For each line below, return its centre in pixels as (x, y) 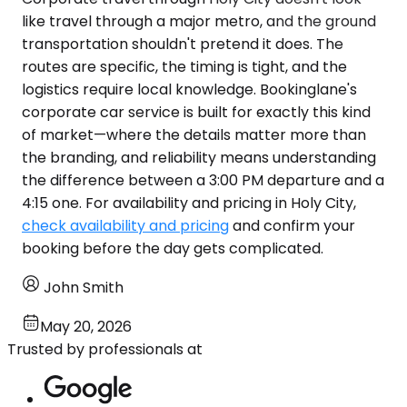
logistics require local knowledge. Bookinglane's (189, 89)
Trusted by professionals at (105, 349)
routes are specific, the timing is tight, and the (184, 66)
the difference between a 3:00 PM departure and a (203, 180)
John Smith (84, 287)
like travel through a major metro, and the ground (199, 21)
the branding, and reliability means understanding (199, 157)
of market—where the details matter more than (194, 134)
